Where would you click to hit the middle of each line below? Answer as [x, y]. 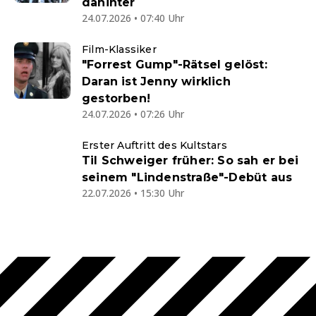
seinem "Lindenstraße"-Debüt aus [187, 177]
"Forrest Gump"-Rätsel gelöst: [175, 65]
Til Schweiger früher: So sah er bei [190, 160]
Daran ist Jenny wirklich [156, 81]
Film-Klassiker [119, 49]
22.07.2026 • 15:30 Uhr [133, 193]
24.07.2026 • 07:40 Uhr [133, 18]
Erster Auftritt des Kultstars [154, 145]
